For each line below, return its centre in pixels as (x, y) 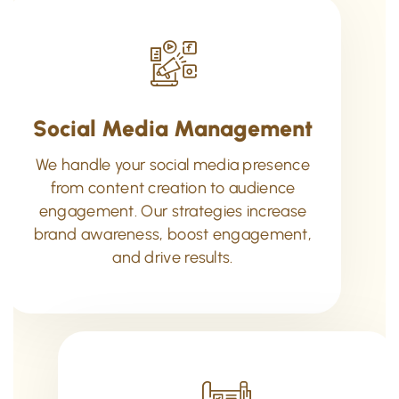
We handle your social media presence (173, 164)
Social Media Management (173, 128)
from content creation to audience (173, 187)
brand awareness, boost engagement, (173, 234)
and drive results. (173, 257)
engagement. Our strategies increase (173, 211)
